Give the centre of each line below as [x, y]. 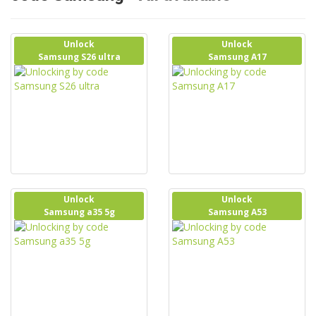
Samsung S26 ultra [79, 57]
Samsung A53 [237, 212]
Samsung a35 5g [79, 212]
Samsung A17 [237, 57]
